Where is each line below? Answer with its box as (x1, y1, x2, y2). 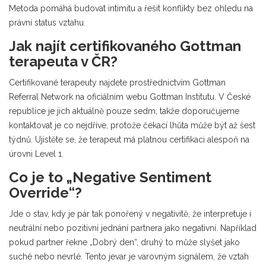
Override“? (9, 184, 82, 202)
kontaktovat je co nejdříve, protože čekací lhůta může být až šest (9, 121, 255, 131)
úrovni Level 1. (9, 149, 64, 159)
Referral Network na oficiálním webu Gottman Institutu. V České (9, 92, 251, 102)
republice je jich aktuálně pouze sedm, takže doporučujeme (9, 106, 239, 116)
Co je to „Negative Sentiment (9, 169, 211, 186)
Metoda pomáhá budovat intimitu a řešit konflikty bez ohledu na (9, 4, 253, 14)
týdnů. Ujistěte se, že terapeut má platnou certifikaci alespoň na (9, 135, 249, 145)
